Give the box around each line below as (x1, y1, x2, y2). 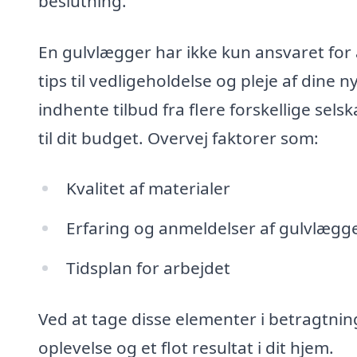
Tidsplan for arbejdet (65, 256, 230, 279)
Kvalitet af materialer (65, 177, 230, 200)
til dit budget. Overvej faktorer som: (38, 126, 319, 149)
